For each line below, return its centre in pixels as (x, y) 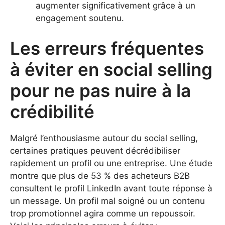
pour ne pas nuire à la (100, 90)
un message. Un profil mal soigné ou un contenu (107, 201)
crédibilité (52, 111)
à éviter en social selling (111, 69)
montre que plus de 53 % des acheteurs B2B (100, 176)
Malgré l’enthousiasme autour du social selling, (104, 138)
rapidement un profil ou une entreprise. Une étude (111, 163)
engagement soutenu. (80, 18)
